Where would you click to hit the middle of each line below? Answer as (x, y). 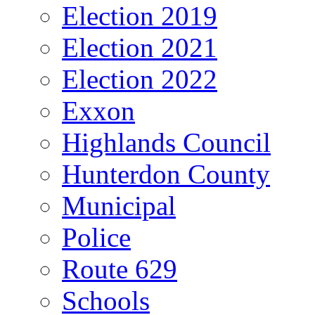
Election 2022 (140, 79)
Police (96, 237)
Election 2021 (140, 47)
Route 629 (120, 269)
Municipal (119, 206)
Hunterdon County (166, 174)
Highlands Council (166, 142)
